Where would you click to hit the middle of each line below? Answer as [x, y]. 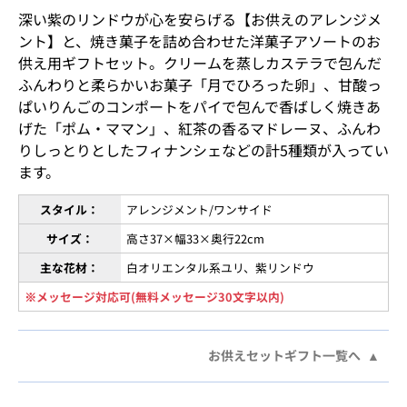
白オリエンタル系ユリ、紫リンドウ [221, 267]
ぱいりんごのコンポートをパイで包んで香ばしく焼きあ [199, 106]
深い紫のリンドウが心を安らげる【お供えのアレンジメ [199, 19]
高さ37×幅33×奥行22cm [196, 238]
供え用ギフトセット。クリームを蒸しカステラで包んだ [199, 62]
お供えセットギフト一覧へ [285, 355]
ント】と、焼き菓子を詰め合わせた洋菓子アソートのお [199, 40]
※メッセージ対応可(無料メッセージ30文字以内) [155, 296]
